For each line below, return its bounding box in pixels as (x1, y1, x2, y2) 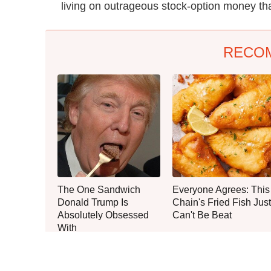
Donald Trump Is (57, 197, 128, 207)
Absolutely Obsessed (57, 209, 149, 220)
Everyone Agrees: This (172, 184, 270, 195)
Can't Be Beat (172, 209, 232, 220)
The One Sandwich (57, 184, 140, 195)
